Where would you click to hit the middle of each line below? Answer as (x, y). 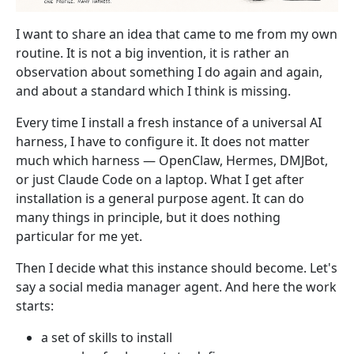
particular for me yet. (79, 236)
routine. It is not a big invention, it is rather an (153, 53)
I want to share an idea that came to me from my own (177, 34)
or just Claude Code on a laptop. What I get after (160, 179)
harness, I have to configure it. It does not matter (163, 141)
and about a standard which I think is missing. (153, 90)
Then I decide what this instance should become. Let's (177, 267)
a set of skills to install (107, 337)
